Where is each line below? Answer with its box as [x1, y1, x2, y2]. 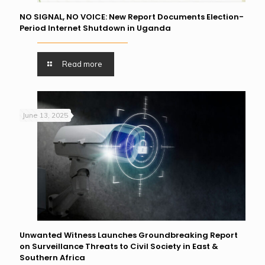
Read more [62, 59, 103, 69]
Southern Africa [20, 252, 85, 264]
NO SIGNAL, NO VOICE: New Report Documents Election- [20, 11, 244, 22]
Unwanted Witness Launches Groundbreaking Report [20, 230, 238, 241]
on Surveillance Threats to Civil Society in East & [20, 241, 218, 253]
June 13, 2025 [22, 110, 68, 119]
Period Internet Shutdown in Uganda [20, 22, 171, 34]
